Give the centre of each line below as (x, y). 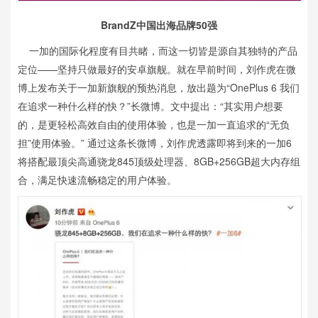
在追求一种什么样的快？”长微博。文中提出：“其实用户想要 (150, 105)
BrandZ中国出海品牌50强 (159, 24)
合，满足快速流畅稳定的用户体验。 (97, 179)
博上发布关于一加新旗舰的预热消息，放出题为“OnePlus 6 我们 (159, 87)
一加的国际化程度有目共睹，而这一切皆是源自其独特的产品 (158, 50)
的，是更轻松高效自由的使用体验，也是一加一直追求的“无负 (154, 124)
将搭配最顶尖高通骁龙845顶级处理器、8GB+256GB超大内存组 (159, 161)
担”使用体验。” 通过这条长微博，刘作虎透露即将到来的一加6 (155, 142)
